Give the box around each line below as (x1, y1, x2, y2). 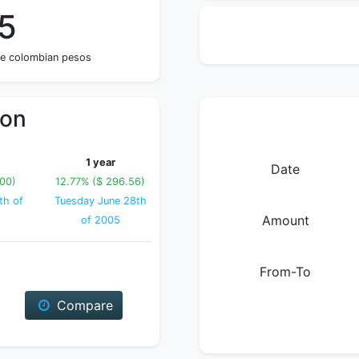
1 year (85, 156, 115, 168)
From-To (260, 264, 311, 280)
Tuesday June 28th (54, 195, 147, 207)
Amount (261, 212, 309, 228)
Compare (52, 297, 113, 313)
